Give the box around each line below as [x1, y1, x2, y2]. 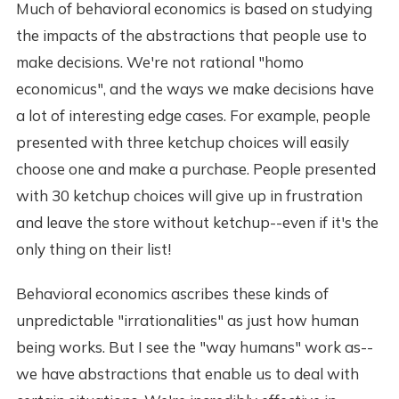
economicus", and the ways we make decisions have [15, 79, 374, 99]
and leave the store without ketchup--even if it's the [15, 213, 379, 232]
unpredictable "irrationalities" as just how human [15, 311, 359, 330]
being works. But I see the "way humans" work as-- [15, 338, 373, 357]
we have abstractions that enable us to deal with [15, 364, 359, 384]
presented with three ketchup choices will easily [15, 133, 349, 152]
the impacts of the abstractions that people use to [15, 26, 367, 45]
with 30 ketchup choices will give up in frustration [15, 186, 362, 206]
